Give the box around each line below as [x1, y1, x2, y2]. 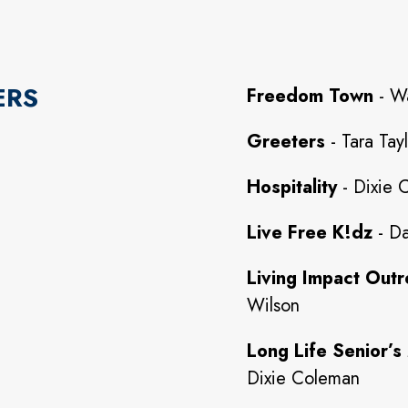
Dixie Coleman [247, 365, 360, 392]
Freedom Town [247, 83, 373, 109]
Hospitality [247, 174, 337, 200]
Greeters [247, 128, 325, 155]
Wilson [247, 292, 300, 319]
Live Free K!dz [247, 219, 372, 246]
